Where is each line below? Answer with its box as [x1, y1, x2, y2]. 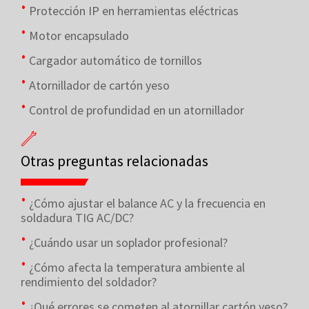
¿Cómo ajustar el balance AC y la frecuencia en [29, 195, 266, 211]
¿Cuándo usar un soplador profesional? [29, 235, 228, 250]
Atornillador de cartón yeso [29, 77, 170, 93]
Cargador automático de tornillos [29, 52, 202, 68]
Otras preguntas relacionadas [21, 151, 208, 170]
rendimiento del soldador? [21, 274, 157, 290]
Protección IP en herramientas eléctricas [29, 3, 239, 19]
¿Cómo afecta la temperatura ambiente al [29, 259, 245, 275]
